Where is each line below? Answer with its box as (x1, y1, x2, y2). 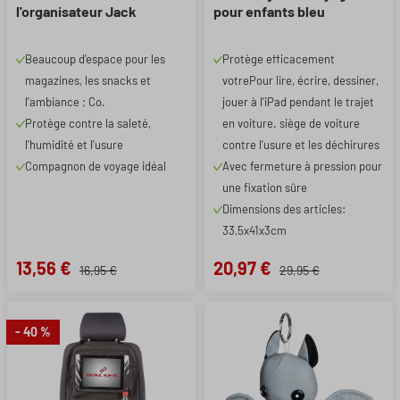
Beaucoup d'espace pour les (25, 52, 165, 66)
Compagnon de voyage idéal (25, 159, 166, 173)
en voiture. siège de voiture (222, 116, 360, 130)
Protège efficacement (222, 52, 335, 66)
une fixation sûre (222, 180, 307, 195)
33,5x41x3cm (222, 223, 287, 237)
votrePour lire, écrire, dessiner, (222, 73, 379, 87)
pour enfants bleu (213, 3, 325, 20)
